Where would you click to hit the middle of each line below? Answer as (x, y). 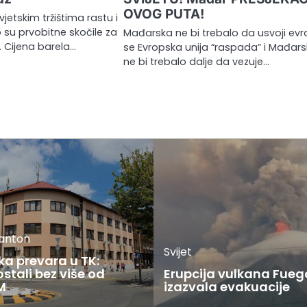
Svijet (178, 251)
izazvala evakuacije (227, 286)
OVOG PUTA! (164, 14)
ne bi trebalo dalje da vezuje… (197, 61)
